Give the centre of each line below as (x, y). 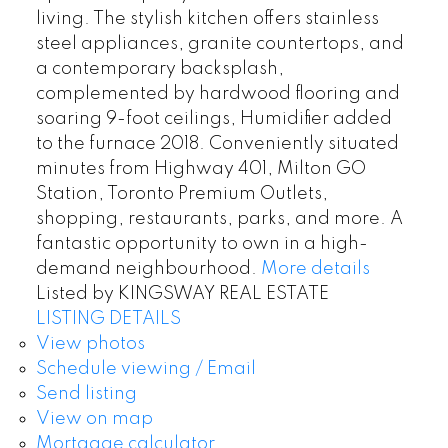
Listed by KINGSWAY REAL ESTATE (182, 294)
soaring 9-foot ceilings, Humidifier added (213, 119)
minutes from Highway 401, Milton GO (200, 169)
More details (315, 269)
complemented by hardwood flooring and (217, 94)
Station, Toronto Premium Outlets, (181, 194)
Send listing (86, 394)
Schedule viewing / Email (145, 369)
